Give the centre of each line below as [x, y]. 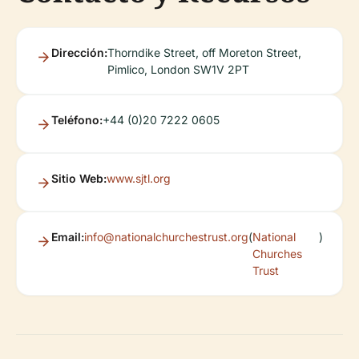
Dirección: [79, 52]
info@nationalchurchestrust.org [166, 236]
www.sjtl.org [139, 178]
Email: [68, 236]
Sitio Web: [79, 178]
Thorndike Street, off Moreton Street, [204, 52]
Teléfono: [77, 119]
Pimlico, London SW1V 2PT [178, 69]
